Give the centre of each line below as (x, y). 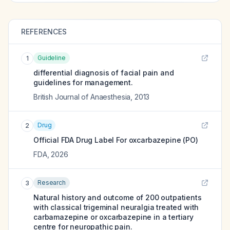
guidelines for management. (83, 82)
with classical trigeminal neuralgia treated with (116, 207)
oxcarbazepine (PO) (163, 140)
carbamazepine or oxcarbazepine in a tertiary (113, 217)
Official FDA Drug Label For (81, 140)
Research (52, 183)
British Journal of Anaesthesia (82, 97)
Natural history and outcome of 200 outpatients (118, 197)
